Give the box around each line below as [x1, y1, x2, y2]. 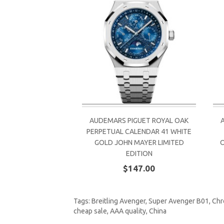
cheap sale [73, 207, 107, 215]
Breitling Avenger [91, 197, 145, 205]
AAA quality [110, 207, 146, 215]
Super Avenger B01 [148, 197, 209, 205]
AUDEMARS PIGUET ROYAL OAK [89, 116, 188, 124]
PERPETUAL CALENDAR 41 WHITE [86, 127, 191, 135]
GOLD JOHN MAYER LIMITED [94, 138, 184, 146]
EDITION [125, 149, 152, 157]
